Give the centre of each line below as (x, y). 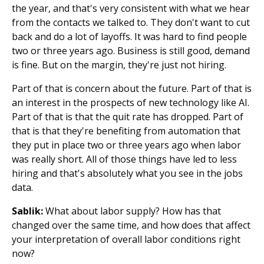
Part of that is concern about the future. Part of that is (132, 88)
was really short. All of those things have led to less (124, 159)
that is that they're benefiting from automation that (126, 131)
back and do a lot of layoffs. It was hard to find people (129, 37)
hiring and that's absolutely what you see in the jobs (127, 173)
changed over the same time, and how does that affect (131, 225)
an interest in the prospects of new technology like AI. (131, 103)
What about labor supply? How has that (132, 211)
